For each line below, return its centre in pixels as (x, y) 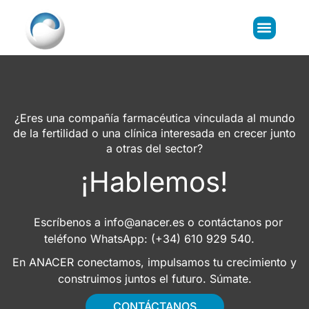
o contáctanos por (233, 222)
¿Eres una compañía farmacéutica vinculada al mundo (154, 118)
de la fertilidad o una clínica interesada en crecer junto (154, 133)
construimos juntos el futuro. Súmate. (154, 279)
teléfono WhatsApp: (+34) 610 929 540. (154, 239)
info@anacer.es (144, 222)
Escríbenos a (65, 222)
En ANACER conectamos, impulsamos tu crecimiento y (154, 262)
